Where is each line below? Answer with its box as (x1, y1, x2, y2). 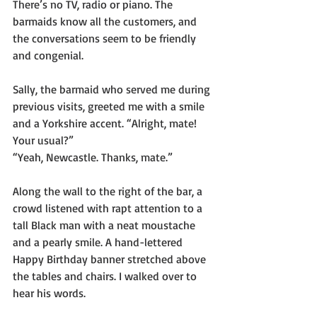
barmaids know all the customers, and (13, 14, 200, 28)
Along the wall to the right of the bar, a (13, 184, 205, 198)
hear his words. (13, 286, 88, 300)
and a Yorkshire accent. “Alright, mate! (13, 116, 200, 130)
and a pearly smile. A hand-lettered (13, 235, 185, 249)
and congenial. (13, 48, 86, 62)
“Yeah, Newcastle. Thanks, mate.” (13, 150, 173, 164)
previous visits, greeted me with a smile (13, 99, 207, 113)
